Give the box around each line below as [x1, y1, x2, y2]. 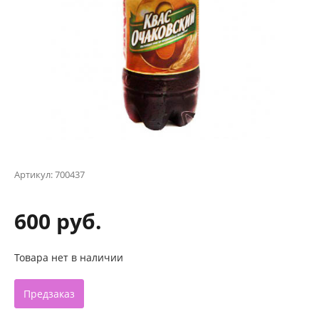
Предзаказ [23, 286, 75, 300]
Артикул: [14, 167, 55, 181]
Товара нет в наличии [14, 250, 123, 264]
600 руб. [14, 206, 102, 236]
